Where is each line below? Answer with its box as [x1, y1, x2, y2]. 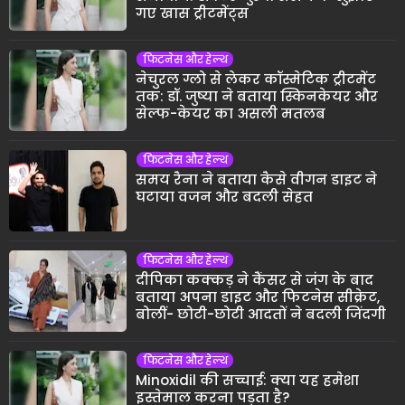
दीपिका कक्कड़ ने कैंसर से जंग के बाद [136, 270, 373, 290]
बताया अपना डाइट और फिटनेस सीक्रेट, [136, 287, 380, 307]
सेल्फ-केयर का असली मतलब [136, 104, 325, 124]
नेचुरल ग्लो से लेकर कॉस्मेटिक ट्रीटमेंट [136, 70, 376, 89]
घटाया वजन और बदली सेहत [136, 187, 313, 207]
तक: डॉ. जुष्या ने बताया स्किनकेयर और [136, 87, 378, 107]
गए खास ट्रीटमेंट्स [136, 4, 249, 24]
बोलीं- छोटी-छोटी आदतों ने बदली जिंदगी [136, 305, 386, 325]
